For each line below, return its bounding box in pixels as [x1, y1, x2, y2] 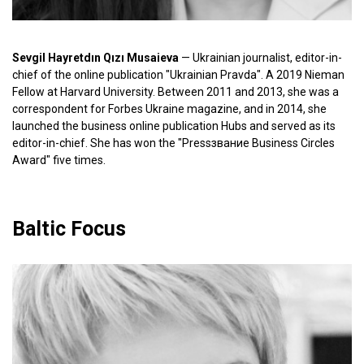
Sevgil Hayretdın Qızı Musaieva [12, 51, 179, 64]
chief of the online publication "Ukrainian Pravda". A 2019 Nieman [12, 68, 344, 81]
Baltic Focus [12, 217, 126, 240]
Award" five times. [12, 154, 106, 167]
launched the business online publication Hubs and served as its [12, 119, 336, 132]
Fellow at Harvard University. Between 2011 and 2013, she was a [12, 85, 339, 98]
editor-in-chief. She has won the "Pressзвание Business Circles [12, 136, 335, 149]
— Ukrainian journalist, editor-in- [179, 51, 342, 64]
